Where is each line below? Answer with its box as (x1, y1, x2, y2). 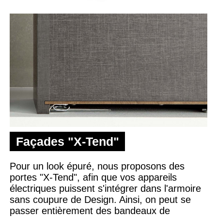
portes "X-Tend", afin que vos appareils (10, 171, 177, 183)
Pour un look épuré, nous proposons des (10, 160, 185, 171)
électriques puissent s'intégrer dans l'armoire (10, 183, 201, 194)
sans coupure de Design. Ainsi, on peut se (10, 194, 191, 205)
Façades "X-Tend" (15, 134, 119, 148)
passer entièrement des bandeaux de (10, 205, 170, 216)
